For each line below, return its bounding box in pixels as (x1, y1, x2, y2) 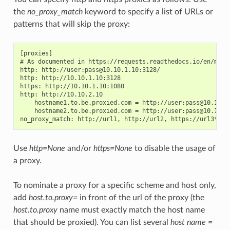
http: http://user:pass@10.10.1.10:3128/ (20, 66, 160, 73)
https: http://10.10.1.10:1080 (20, 82, 124, 90)
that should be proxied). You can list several (13, 218, 170, 226)
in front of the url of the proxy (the (77, 193, 204, 202)
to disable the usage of (132, 144, 216, 152)
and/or (65, 144, 93, 152)
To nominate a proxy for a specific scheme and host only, (13, 181, 216, 189)
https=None (93, 144, 132, 152)
